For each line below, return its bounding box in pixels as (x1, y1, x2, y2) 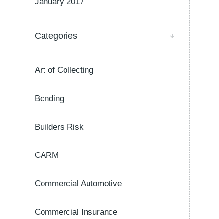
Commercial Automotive (35, 179, 122, 188)
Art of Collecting (35, 66, 93, 75)
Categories (35, 31, 77, 41)
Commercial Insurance (35, 207, 117, 217)
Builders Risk (35, 122, 84, 131)
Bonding (35, 94, 64, 103)
